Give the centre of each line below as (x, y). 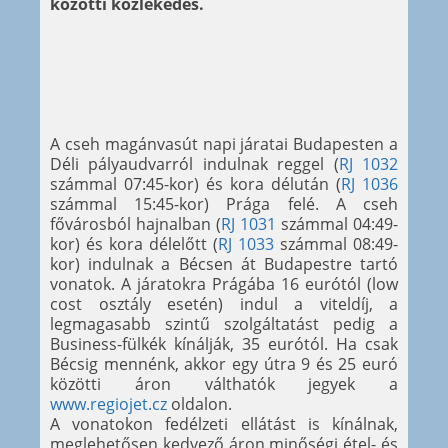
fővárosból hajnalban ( (135, 224)
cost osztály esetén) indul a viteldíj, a (224, 304)
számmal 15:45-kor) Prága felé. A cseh (224, 204)
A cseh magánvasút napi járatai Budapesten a (224, 144)
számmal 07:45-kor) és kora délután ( (195, 184)
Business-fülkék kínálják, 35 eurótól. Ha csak (224, 344)
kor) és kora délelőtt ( (134, 244)
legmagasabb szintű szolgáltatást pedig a (224, 324)
